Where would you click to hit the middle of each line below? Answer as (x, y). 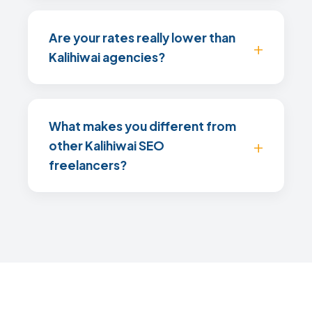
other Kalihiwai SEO (107, 146)
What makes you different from (142, 126)
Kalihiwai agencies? (107, 57)
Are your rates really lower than (142, 38)
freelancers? (88, 165)
